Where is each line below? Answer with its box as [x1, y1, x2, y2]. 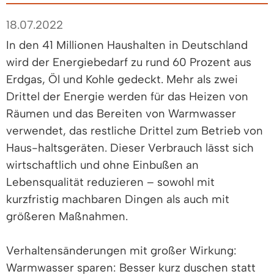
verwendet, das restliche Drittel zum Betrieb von [6, 123, 263, 138]
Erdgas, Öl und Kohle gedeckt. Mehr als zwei [6, 72, 238, 86]
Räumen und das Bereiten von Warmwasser [6, 106, 236, 120]
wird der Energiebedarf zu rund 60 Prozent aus [6, 54, 251, 69]
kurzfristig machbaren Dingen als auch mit [6, 191, 229, 206]
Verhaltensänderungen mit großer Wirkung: [6, 243, 237, 257]
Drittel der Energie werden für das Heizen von [6, 89, 248, 103]
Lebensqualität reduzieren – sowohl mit [6, 174, 215, 189]
